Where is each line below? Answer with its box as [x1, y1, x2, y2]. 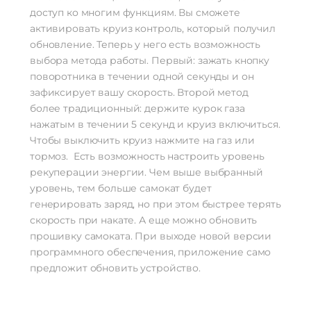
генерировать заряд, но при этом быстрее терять [30, 198, 281, 211]
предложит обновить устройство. [30, 262, 201, 275]
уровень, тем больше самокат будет [30, 182, 212, 195]
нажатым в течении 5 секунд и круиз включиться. [30, 118, 280, 131]
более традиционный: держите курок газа [30, 102, 245, 115]
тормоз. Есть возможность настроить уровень [30, 150, 264, 163]
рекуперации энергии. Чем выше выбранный [30, 166, 266, 179]
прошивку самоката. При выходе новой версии [30, 230, 274, 243]
